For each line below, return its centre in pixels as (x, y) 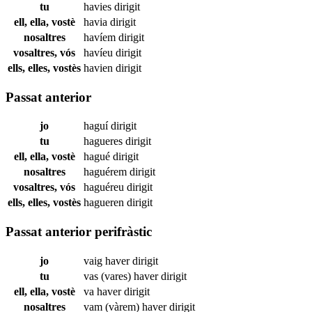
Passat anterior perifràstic (79, 232)
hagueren (105, 203)
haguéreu (105, 187)
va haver (104, 291)
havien (100, 68)
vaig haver (108, 260)
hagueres (104, 141)
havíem (101, 37)
